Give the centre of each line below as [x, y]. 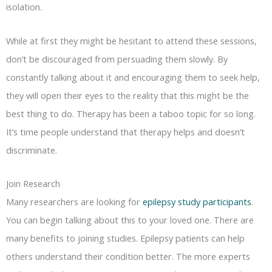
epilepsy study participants [197, 202]
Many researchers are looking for [74, 202]
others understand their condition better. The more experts [128, 257]
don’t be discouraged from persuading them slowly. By [117, 59]
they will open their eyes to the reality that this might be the [127, 95]
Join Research [33, 184]
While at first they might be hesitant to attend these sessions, [131, 40]
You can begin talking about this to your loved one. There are [130, 220]
